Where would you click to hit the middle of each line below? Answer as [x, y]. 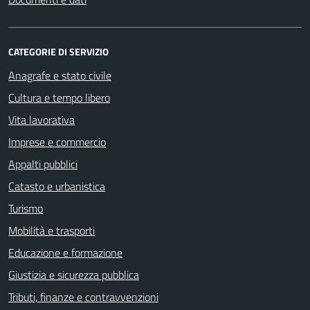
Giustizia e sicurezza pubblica [74, 274]
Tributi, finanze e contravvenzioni [83, 297]
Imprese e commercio [57, 142]
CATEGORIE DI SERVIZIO [58, 51]
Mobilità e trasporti [52, 230]
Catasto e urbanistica [57, 186]
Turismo [26, 208]
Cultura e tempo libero [59, 97]
